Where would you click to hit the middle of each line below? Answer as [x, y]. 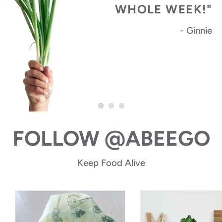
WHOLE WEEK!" [163, 9]
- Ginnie [196, 31]
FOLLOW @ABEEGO [111, 139]
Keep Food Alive [111, 163]
